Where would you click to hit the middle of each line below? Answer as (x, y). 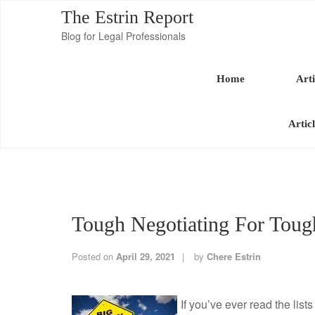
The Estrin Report (127, 17)
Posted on (94, 256)
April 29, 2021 (146, 256)
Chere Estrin (234, 256)
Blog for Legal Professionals (123, 36)
